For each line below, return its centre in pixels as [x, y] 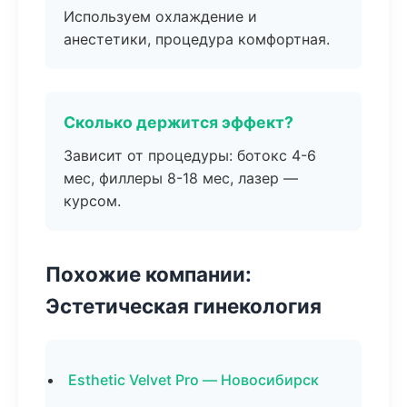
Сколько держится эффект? [179, 122]
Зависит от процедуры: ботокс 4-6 [190, 155]
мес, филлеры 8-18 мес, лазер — [181, 178]
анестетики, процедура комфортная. [197, 39]
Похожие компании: [149, 274]
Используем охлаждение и [160, 16]
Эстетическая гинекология [184, 306]
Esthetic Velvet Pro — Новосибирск [194, 380]
